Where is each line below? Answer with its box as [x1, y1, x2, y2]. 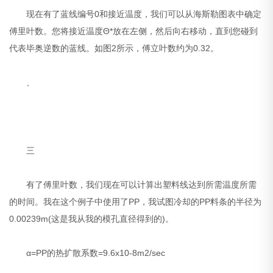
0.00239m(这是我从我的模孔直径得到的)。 [9, 214, 174, 224]
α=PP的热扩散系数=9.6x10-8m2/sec [9, 248, 166, 258]
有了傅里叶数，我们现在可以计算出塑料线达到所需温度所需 [9, 180, 257, 190]
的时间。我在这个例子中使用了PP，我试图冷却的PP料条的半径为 [9, 197, 262, 207]
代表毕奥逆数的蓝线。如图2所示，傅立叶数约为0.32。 [9, 43, 219, 54]
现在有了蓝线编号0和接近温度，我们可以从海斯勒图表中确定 [9, 9, 262, 19]
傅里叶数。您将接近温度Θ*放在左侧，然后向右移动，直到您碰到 [9, 26, 258, 37]
